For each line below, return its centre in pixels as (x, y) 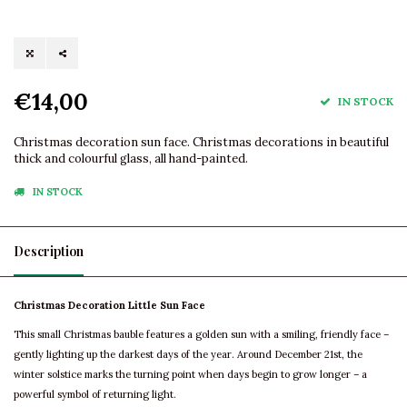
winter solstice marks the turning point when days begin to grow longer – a (190, 375)
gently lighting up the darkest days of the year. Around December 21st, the (188, 355)
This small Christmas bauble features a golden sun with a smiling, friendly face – (201, 335)
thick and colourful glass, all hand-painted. (131, 159)
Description (49, 252)
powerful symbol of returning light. (95, 395)
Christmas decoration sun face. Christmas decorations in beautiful (201, 143)
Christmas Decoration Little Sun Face (109, 306)
